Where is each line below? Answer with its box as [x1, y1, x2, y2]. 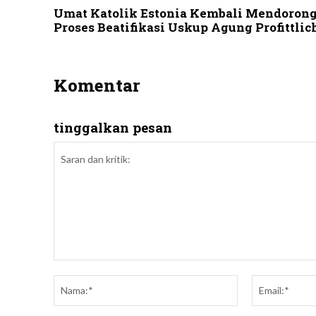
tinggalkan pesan [54, 119, 172, 137]
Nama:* [236, 275, 273, 288]
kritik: [53, 290, 78, 303]
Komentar [54, 74, 140, 97]
